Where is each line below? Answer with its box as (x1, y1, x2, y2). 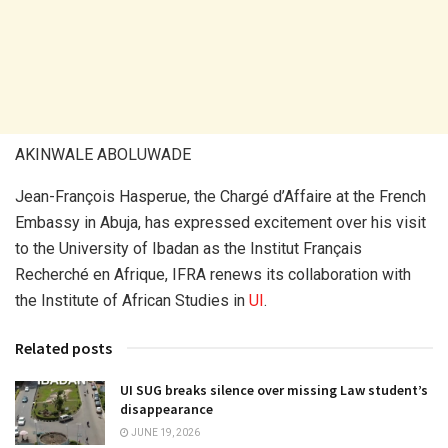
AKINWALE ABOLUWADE (15, 144, 191, 164)
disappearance (120, 399, 213, 418)
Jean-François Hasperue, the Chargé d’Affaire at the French (15, 186, 426, 206)
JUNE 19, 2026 (129, 426, 200, 438)
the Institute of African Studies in (15, 290, 249, 310)
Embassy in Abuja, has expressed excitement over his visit (15, 212, 426, 232)
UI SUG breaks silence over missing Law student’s (120, 380, 428, 399)
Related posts (15, 337, 112, 358)
